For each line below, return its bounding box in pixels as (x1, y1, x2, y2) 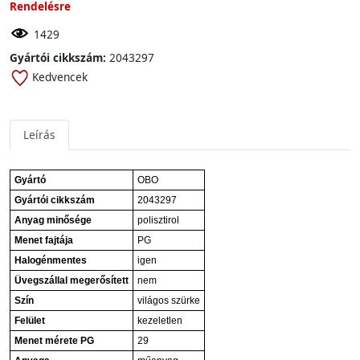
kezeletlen (137, 315, 182, 326)
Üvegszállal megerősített (14, 275, 129, 286)
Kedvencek (32, 69, 88, 84)
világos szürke (137, 295, 200, 306)
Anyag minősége (14, 215, 92, 226)
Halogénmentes (14, 255, 87, 266)
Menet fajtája (14, 235, 73, 246)
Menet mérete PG (14, 335, 94, 346)
